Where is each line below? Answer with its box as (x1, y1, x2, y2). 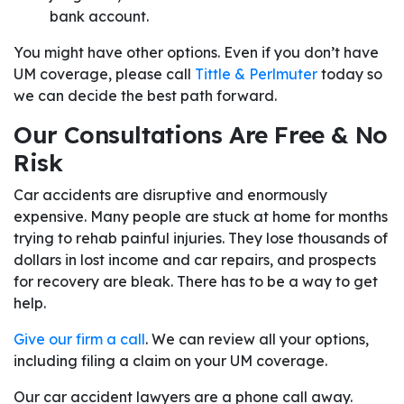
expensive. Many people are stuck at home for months (14, 207, 388, 226)
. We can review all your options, (145, 330, 369, 349)
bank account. (50, 7, 149, 26)
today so (317, 65, 382, 84)
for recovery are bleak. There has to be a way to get (14, 272, 378, 291)
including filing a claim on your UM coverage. (14, 352, 327, 371)
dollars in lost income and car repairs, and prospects (14, 251, 376, 270)
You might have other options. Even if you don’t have (14, 43, 379, 62)
